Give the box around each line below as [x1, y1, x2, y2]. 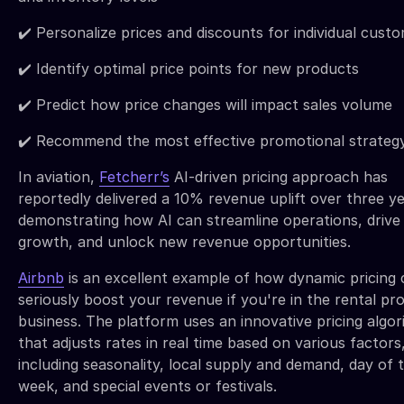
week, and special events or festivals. [18, 377, 281, 396]
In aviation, [18, 168, 99, 187]
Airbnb [18, 269, 64, 288]
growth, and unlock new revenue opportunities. [18, 233, 351, 252]
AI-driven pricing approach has [170, 168, 388, 187]
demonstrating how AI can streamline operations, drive [18, 211, 400, 230]
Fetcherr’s [99, 168, 170, 187]
